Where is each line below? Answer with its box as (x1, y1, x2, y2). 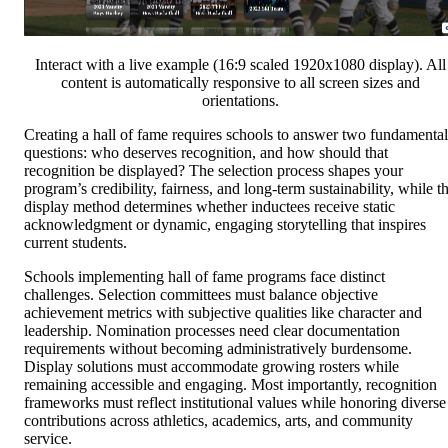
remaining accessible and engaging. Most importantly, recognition (24, 376, 437, 394)
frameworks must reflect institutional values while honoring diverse (24, 394, 446, 412)
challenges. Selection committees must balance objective (24, 286, 378, 304)
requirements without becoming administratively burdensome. (24, 340, 412, 358)
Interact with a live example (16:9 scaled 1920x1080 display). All (34, 56, 446, 74)
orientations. (201, 92, 279, 110)
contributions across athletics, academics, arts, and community (24, 412, 413, 430)
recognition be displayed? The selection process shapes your (24, 162, 403, 180)
